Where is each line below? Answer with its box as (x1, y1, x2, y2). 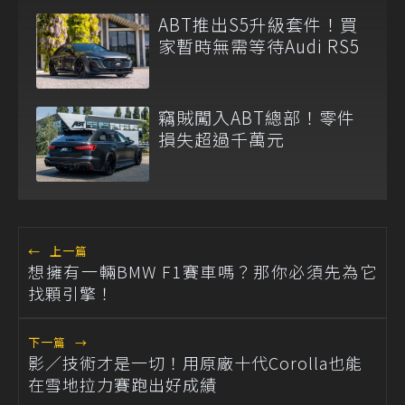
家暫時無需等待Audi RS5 (158, 33, 360, 58)
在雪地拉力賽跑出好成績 (28, 372, 217, 397)
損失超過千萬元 (158, 127, 285, 152)
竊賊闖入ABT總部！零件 (158, 105, 355, 130)
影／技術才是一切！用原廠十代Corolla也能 (28, 351, 363, 375)
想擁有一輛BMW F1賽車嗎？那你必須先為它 (28, 259, 377, 284)
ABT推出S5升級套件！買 (158, 11, 358, 36)
